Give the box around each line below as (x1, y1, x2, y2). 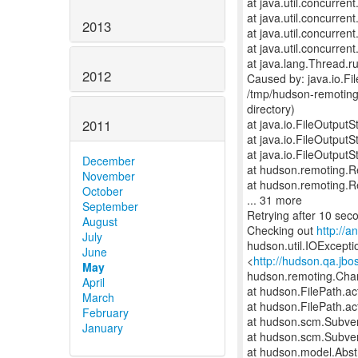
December (82, 152, 135, 169)
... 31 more (247, 192, 302, 208)
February (82, 304, 129, 320)
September (82, 197, 138, 214)
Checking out (247, 222, 316, 238)
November (82, 167, 135, 184)
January (82, 319, 123, 336)
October (82, 182, 123, 199)
